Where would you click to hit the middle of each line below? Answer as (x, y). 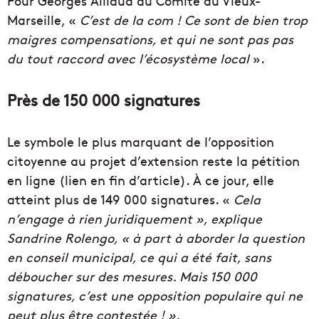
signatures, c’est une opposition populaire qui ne (155, 296)
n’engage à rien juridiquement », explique (135, 219)
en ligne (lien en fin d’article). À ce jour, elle (141, 180)
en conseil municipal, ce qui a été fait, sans (139, 257)
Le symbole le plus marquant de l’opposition (141, 142)
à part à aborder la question (219, 238)
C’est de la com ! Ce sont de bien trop (194, 20)
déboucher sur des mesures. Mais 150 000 (132, 276)
